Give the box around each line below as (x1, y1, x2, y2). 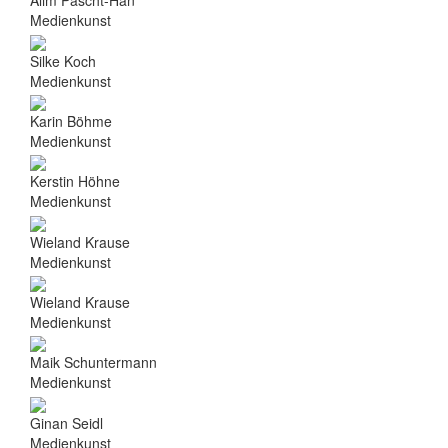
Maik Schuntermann (30, 352, 157, 373)
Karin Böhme (30, 110, 112, 131)
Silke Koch (30, 50, 96, 71)
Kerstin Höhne (30, 171, 120, 192)
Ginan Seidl (30, 412, 103, 433)
